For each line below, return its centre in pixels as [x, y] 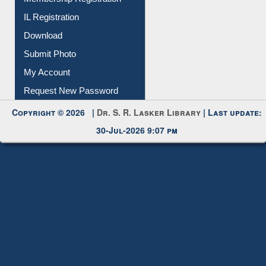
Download [43, 52]
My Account [47, 89]
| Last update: [232, 129]
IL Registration [52, 34]
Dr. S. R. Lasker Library [149, 129]
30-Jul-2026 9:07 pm [137, 147]
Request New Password [71, 107]
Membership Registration [73, 15]
